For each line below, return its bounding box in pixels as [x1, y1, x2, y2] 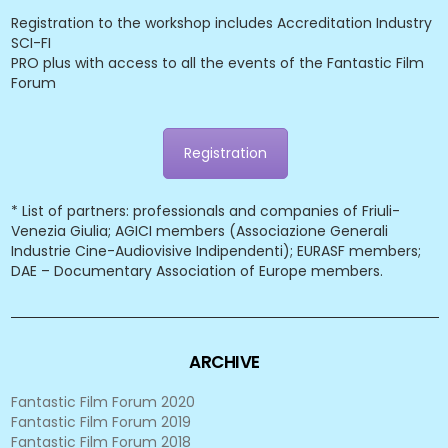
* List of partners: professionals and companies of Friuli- [10, 201, 400, 221]
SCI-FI [11, 33, 51, 53]
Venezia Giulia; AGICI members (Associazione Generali [10, 221, 388, 241]
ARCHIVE [188, 350, 261, 374]
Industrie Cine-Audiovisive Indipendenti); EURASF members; [10, 241, 421, 261]
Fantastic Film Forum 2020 [10, 392, 195, 412]
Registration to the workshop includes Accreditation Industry [11, 13, 432, 33]
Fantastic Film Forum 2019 [10, 412, 191, 432]
